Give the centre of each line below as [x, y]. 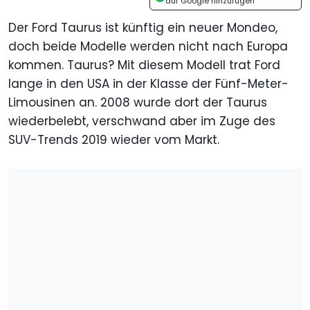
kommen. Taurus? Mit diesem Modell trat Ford [144, 65]
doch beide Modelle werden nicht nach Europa [148, 47]
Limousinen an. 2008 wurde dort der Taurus [138, 103]
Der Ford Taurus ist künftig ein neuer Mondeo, [143, 28]
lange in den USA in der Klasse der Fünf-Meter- [148, 84]
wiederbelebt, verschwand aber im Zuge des [142, 121]
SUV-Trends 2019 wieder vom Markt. [114, 140]
